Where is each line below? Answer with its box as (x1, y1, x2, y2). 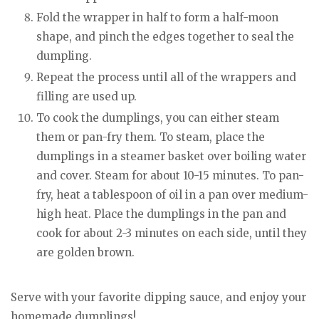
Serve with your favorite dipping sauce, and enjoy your (11, 291, 306, 305)
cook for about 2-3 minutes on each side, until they (36, 226, 307, 240)
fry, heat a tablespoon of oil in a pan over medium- (36, 187, 308, 202)
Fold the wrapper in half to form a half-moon (36, 10, 278, 24)
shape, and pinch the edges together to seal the (36, 29, 294, 43)
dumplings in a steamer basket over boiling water (36, 149, 306, 163)
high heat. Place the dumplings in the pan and (36, 206, 286, 221)
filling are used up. (36, 89, 137, 103)
